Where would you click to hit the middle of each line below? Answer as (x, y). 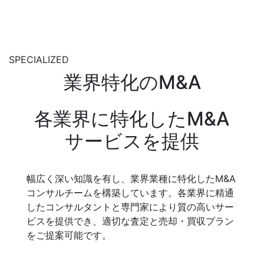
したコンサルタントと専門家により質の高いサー (131, 207)
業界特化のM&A (132, 82)
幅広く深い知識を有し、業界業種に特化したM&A (131, 179)
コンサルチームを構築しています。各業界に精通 (131, 193)
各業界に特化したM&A (132, 119)
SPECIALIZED (39, 60)
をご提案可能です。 (69, 235)
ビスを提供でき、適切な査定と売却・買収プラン (131, 221)
